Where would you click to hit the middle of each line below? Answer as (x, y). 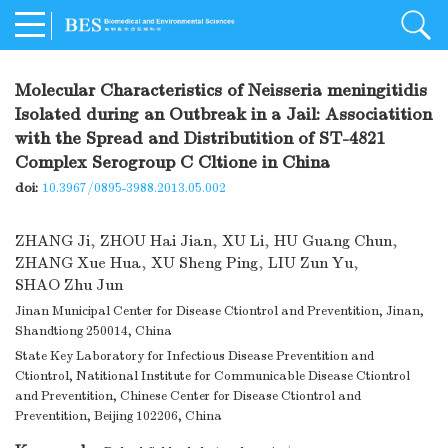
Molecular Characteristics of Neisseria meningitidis (221, 91)
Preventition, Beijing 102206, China (118, 416)
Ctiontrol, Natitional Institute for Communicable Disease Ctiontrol (212, 376)
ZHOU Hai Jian (156, 241)
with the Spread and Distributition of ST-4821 (200, 139)
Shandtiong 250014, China (93, 331)
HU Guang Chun (333, 241)
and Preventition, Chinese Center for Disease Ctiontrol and (188, 396)
